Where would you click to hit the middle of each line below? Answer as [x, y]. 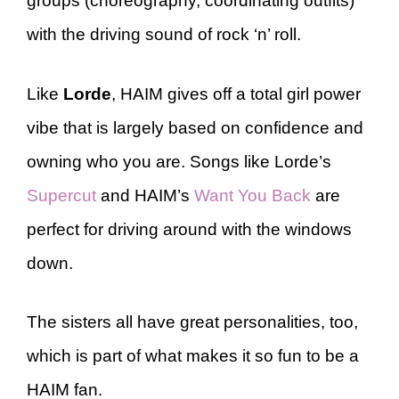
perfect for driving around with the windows [189, 229]
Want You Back [252, 195]
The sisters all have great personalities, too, [192, 322]
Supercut [61, 195]
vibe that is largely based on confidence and [195, 127]
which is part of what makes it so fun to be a [193, 356]
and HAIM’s [145, 195]
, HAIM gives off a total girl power [236, 94]
